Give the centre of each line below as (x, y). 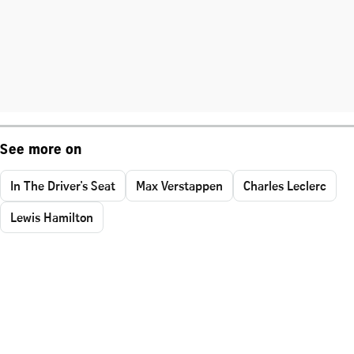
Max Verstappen (179, 185)
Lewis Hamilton (52, 217)
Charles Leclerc (285, 185)
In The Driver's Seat (63, 185)
